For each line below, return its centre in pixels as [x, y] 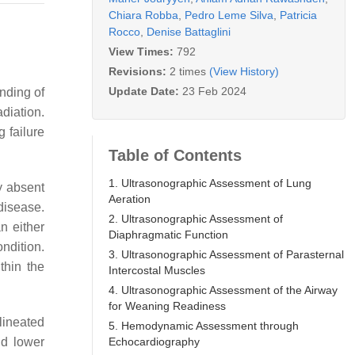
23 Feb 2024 [214, 91]
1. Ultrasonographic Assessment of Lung [210, 183]
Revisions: [139, 71]
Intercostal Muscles [157, 270]
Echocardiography [154, 341]
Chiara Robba [143, 15]
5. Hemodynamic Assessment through [204, 325]
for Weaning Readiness [167, 305]
